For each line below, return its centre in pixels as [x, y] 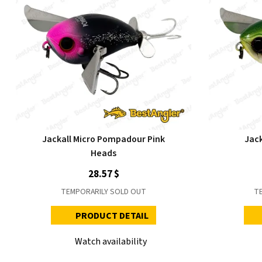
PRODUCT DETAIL [112, 216]
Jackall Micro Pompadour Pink [103, 139]
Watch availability [111, 242]
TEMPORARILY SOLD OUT [104, 192]
